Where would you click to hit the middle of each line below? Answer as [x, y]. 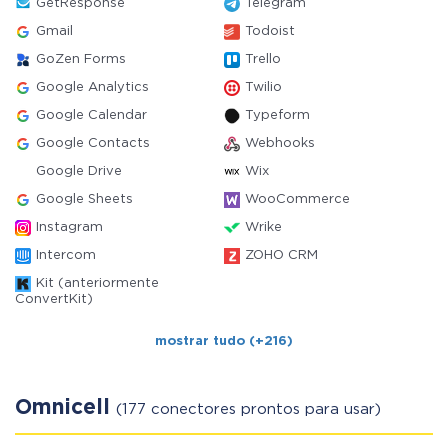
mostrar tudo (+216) [224, 341]
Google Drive [79, 171]
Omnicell [65, 408]
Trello [263, 59]
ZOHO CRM [281, 255]
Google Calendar [91, 115]
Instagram [69, 227]
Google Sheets [84, 199]
